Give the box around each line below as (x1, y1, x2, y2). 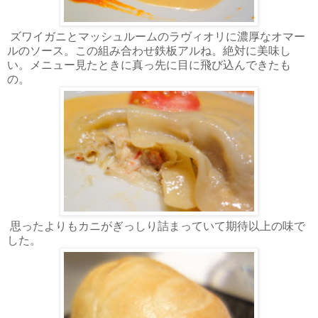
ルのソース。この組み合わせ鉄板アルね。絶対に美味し (7, 44, 291, 57)
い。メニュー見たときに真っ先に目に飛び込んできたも (7, 58, 291, 71)
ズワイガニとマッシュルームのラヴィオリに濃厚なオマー (7, 30, 305, 43)
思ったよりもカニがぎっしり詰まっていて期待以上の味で (7, 219, 305, 232)
